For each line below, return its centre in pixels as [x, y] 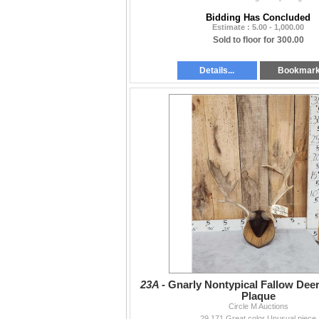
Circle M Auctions [258, 307]
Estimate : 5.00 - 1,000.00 [258, 27]
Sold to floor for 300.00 [258, 40]
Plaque [258, 297]
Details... [217, 71]
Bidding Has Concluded [258, 18]
